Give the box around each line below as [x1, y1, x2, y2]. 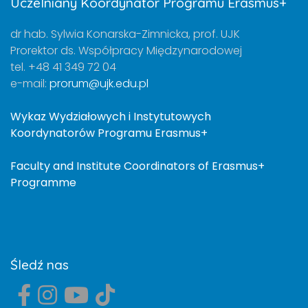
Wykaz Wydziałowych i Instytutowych [10, 108, 211, 124]
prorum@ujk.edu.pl [49, 75, 148, 91]
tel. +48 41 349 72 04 [10, 58, 116, 75]
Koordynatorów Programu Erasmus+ [10, 124, 208, 141]
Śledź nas [10, 256, 69, 273]
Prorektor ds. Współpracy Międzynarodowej [10, 42, 242, 58]
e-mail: [10, 75, 49, 91]
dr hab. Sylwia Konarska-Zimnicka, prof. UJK [10, 25, 240, 42]
